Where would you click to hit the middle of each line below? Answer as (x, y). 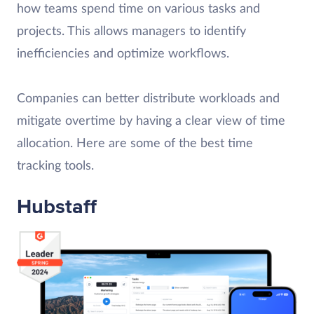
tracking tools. (55, 166)
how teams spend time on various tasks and (138, 9)
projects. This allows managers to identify (131, 32)
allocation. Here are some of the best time (135, 144)
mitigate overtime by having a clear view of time (151, 121)
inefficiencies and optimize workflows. (123, 54)
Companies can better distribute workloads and (148, 99)
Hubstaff (57, 207)
